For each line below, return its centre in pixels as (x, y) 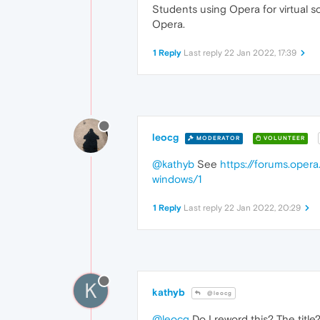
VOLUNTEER (283, 138)
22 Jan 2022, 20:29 (262, 208)
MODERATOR (217, 138)
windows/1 (177, 179)
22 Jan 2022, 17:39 (260, 53)
